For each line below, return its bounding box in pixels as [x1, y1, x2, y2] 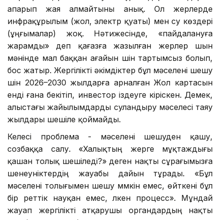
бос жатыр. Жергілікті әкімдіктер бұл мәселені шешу [7, 65, 213, 75]
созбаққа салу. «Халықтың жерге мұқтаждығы [7, 143, 213, 154]
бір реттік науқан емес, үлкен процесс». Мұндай [7, 192, 213, 203]
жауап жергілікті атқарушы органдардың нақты [7, 205, 213, 215]
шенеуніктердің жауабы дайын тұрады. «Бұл [7, 168, 213, 178]
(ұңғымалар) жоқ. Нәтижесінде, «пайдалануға [7, 28, 213, 38]
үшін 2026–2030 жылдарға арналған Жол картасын [7, 77, 213, 87]
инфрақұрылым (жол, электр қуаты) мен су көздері [7, 16, 213, 26]
